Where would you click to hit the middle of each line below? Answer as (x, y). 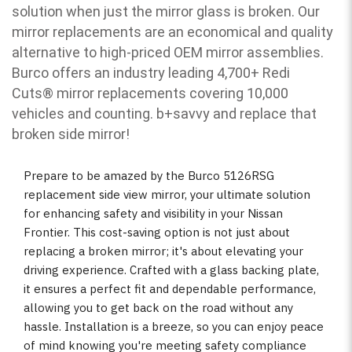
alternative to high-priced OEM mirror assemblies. (168, 53)
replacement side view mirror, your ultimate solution (167, 194)
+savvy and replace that (240, 114)
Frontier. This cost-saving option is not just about (157, 232)
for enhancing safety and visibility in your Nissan (153, 213)
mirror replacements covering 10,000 (171, 93)
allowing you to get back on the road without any (158, 307)
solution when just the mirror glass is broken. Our (166, 12)
